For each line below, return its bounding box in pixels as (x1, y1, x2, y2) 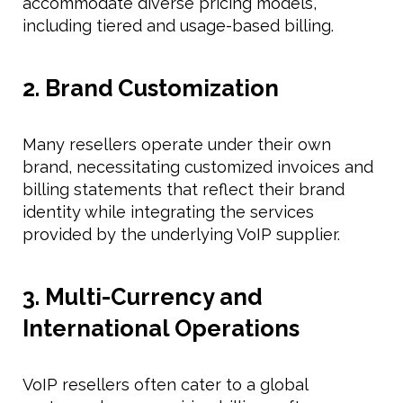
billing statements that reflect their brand (22, 179, 345, 199)
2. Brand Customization (22, 74, 279, 102)
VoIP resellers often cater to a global (22, 374, 308, 394)
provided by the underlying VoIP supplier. (22, 224, 340, 244)
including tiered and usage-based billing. (22, 15, 334, 35)
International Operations (22, 314, 300, 342)
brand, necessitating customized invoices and (22, 157, 373, 176)
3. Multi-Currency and (22, 282, 262, 310)
